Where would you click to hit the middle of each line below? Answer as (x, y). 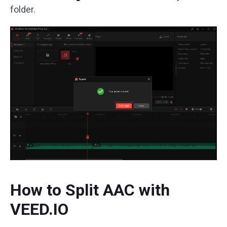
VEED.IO (39, 210)
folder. (23, 10)
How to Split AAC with (90, 190)
